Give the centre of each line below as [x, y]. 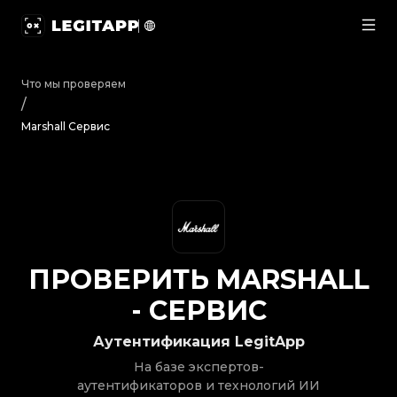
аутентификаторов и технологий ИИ [198, 385]
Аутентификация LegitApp [198, 342]
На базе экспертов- [198, 367]
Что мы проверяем [74, 84]
